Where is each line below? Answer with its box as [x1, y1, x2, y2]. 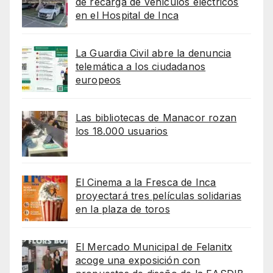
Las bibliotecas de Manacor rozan [75, 112, 237, 124]
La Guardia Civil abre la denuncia [75, 47, 232, 60]
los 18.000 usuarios [75, 125, 168, 138]
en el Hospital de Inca [75, 9, 179, 22]
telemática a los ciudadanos [75, 60, 206, 73]
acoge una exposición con [75, 254, 200, 267]
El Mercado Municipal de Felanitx [75, 241, 233, 253]
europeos [75, 74, 121, 87]
